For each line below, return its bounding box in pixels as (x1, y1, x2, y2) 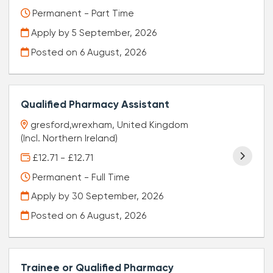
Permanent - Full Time (30, 171, 130, 183)
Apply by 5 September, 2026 (29, 27, 157, 39)
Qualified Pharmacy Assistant (21, 99, 170, 110)
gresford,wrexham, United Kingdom (30, 119, 189, 131)
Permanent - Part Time (30, 8, 135, 19)
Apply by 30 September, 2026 (29, 191, 164, 202)
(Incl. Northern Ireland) (21, 133, 118, 144)
